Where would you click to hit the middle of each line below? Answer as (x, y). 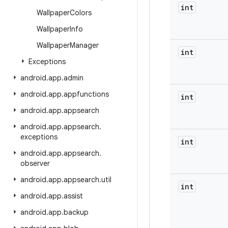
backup (76, 212)
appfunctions (86, 94)
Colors (81, 13)
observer (35, 163)
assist (73, 196)
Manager (84, 45)
